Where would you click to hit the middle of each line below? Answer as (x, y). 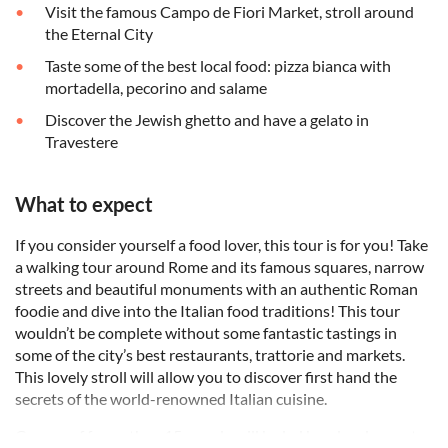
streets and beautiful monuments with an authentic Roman (216, 289)
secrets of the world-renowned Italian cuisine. (171, 399)
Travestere (81, 142)
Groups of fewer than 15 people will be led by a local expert (216, 436)
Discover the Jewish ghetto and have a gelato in (207, 120)
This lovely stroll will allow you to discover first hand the (206, 377)
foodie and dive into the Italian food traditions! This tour (207, 311)
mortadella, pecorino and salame (156, 88)
